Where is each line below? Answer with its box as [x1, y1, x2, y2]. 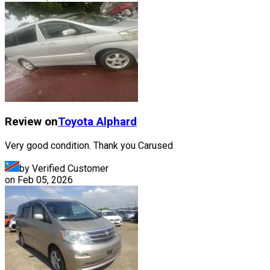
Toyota [58, 115, 93, 129]
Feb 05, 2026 [17, 174, 73, 186]
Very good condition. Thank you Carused [5, 139, 173, 151]
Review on [5, 115, 58, 129]
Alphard [96, 115, 137, 129]
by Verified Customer [19, 162, 108, 174]
